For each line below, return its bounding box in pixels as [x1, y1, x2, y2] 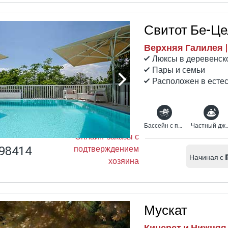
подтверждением [74, 142, 139, 155]
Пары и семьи [152, 64, 205, 76]
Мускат [144, 201, 187, 220]
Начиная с [189, 152, 223, 163]
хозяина [108, 155, 139, 167]
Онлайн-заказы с [75, 130, 139, 143]
